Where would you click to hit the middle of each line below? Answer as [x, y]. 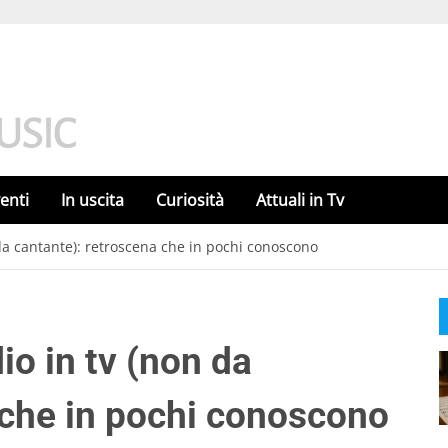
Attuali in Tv [300, 200]
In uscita [92, 200]
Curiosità [190, 200]
